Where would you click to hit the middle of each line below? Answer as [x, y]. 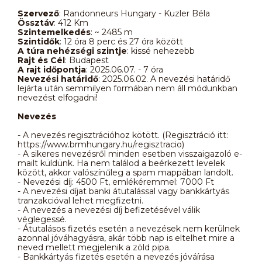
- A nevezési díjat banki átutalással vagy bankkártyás [123, 191]
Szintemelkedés [54, 32]
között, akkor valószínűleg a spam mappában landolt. [125, 172]
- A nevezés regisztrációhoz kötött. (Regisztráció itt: [123, 135]
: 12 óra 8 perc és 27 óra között [121, 41]
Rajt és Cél [41, 60]
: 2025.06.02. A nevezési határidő [164, 79]
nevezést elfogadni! [58, 97]
